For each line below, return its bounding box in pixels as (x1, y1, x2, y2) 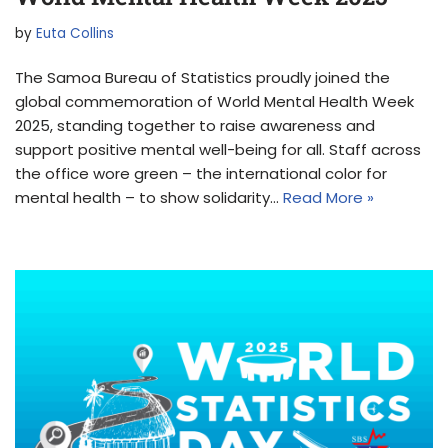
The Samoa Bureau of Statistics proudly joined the (15, 67, 390, 89)
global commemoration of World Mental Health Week (15, 91, 414, 113)
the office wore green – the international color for (15, 163, 387, 185)
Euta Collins (36, 24, 114, 44)
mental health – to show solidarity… (15, 187, 283, 209)
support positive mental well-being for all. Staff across (15, 139, 421, 161)
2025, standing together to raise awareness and (15, 115, 375, 137)
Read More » (283, 187, 374, 209)
